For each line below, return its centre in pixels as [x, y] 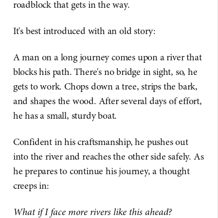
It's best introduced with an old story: [84, 31]
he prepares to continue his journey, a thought [101, 171]
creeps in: [31, 186]
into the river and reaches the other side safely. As [108, 157]
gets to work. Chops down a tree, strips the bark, [105, 87]
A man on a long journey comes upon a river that [107, 57]
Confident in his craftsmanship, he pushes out [100, 142]
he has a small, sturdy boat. [65, 116]
